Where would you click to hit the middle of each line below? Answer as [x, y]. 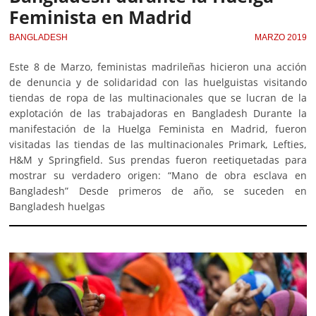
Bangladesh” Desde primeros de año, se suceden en [158, 191]
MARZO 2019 [280, 38]
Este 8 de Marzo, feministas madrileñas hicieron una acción [158, 67]
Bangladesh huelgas [57, 207]
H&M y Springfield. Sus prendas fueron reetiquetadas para [158, 160]
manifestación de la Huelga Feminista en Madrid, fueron [158, 129]
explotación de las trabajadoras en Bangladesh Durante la [158, 114]
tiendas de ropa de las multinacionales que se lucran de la [158, 98]
